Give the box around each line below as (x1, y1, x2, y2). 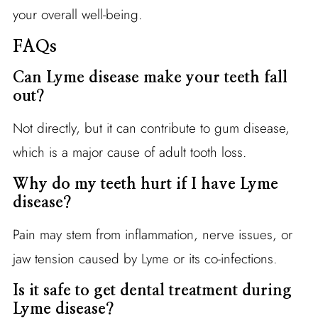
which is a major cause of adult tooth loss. (12, 142, 246, 162)
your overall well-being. (12, 4, 142, 24)
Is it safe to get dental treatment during (12, 282, 292, 298)
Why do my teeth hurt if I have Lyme (12, 175, 278, 192)
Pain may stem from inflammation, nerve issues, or (12, 224, 292, 244)
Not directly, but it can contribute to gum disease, (12, 118, 290, 138)
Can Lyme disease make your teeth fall (12, 69, 287, 85)
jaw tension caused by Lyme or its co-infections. (12, 248, 277, 268)
